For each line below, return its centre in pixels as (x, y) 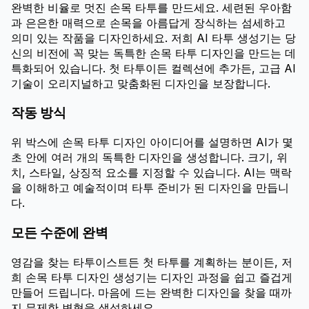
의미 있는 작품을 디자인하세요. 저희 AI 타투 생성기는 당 (153, 38)
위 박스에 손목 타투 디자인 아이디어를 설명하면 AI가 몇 (152, 142)
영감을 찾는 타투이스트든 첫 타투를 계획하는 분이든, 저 (152, 262)
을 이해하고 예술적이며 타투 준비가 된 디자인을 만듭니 (150, 188)
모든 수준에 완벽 (60, 232)
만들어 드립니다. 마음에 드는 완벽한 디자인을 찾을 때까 (151, 292)
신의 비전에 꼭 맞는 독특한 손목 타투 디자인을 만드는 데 (153, 53)
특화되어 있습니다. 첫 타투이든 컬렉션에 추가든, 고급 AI (153, 68)
